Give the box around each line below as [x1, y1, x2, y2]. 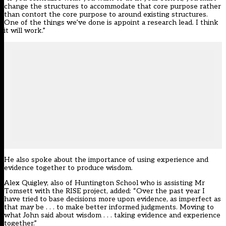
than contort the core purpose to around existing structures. [4, 10, 208, 19]
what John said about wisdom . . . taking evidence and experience [4, 211, 220, 220]
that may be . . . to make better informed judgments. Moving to [4, 203, 214, 212]
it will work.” [4, 26, 45, 35]
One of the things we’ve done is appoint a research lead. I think [4, 18, 218, 27]
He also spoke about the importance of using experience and [4, 155, 208, 164]
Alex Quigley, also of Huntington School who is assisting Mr [4, 179, 205, 188]
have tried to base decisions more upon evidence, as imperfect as [4, 195, 221, 204]
